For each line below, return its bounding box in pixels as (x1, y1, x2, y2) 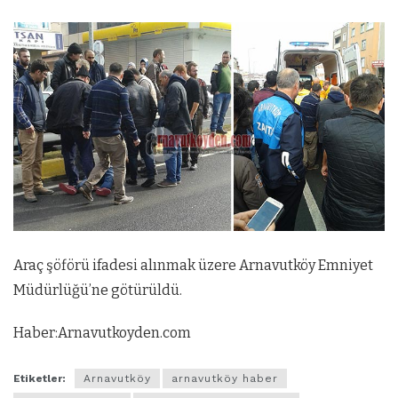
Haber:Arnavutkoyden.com (13, 323, 191, 341)
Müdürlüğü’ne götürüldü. (13, 281, 182, 298)
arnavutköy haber (171, 372, 278, 386)
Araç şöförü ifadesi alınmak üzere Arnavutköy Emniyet (13, 256, 373, 274)
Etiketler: (13, 372, 66, 386)
